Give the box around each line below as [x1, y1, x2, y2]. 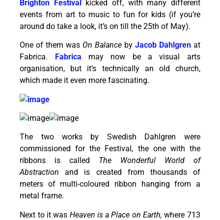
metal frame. [20, 191, 64, 201]
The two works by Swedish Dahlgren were [20, 132, 200, 142]
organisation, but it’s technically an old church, [20, 64, 200, 74]
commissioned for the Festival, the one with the [20, 144, 200, 154]
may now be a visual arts [81, 52, 200, 62]
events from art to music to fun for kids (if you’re [20, 9, 200, 19]
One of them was [20, 40, 83, 50]
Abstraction [20, 167, 65, 177]
